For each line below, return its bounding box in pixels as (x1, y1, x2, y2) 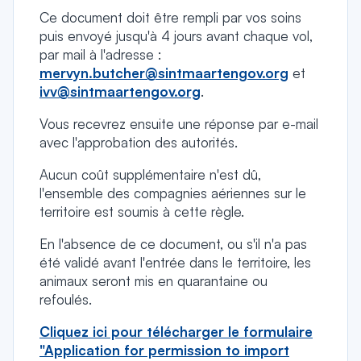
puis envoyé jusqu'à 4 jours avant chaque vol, (39, 27, 313, 44)
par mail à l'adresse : (39, 46, 161, 63)
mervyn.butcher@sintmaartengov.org (39, 64, 288, 81)
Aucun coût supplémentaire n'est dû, (39, 166, 261, 183)
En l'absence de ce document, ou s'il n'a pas (39, 235, 307, 252)
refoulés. (39, 291, 92, 308)
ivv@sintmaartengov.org (39, 83, 201, 100)
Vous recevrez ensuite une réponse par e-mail (39, 115, 318, 132)
